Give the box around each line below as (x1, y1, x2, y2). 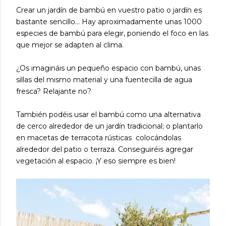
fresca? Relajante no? (16, 86, 91, 96)
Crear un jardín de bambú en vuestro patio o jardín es (16, 5, 202, 15)
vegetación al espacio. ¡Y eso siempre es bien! (16, 156, 176, 165)
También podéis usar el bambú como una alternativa (16, 109, 201, 119)
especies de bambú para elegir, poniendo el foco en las (16, 28, 208, 38)
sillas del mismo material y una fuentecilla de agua (16, 75, 192, 84)
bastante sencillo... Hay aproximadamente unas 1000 (16, 17, 202, 26)
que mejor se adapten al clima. (16, 40, 124, 49)
